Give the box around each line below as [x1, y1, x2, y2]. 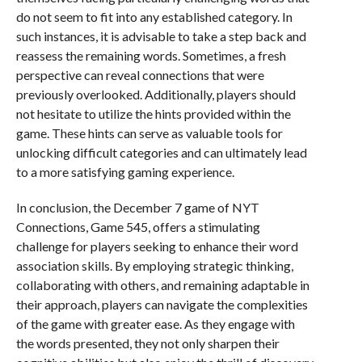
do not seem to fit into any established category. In [15, 9, 293, 24]
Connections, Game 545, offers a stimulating [15, 219, 260, 234]
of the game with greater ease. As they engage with [15, 316, 295, 331]
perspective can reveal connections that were [15, 67, 264, 82]
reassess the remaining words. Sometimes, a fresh [15, 48, 286, 63]
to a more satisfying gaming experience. [15, 164, 234, 179]
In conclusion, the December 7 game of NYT [15, 200, 259, 215]
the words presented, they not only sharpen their [15, 335, 280, 351]
